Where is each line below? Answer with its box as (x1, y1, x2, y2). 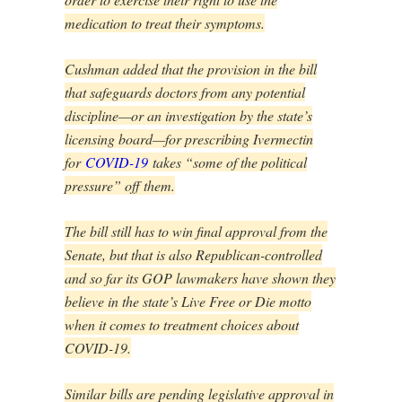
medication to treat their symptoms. (65, 13, 265, 33)
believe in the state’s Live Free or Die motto (65, 292, 311, 311)
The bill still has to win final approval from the (65, 222, 328, 241)
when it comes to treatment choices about (65, 315, 299, 335)
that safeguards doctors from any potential (65, 83, 305, 102)
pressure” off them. (65, 176, 175, 196)
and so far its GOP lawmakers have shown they (65, 268, 336, 288)
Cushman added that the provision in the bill (65, 59, 317, 79)
